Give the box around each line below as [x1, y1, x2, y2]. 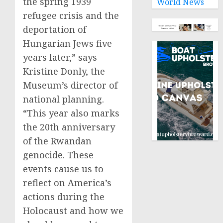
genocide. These [23, 149, 94, 161]
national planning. [23, 93, 104, 105]
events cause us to [23, 163, 104, 175]
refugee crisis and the [23, 9, 119, 21]
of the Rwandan [23, 135, 92, 147]
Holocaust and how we [23, 205, 123, 217]
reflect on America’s [23, 177, 111, 189]
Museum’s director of [23, 79, 117, 91]
